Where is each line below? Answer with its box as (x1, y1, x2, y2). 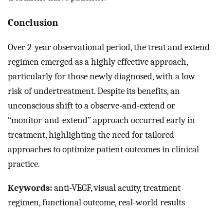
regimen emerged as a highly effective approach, (8, 56, 188, 68)
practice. (8, 159, 40, 170)
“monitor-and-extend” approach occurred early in (8, 115, 195, 126)
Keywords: (8, 182, 52, 194)
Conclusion (8, 17, 58, 29)
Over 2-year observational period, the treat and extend (8, 42, 210, 53)
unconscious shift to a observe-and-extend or (8, 100, 175, 111)
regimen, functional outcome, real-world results (8, 197, 185, 208)
